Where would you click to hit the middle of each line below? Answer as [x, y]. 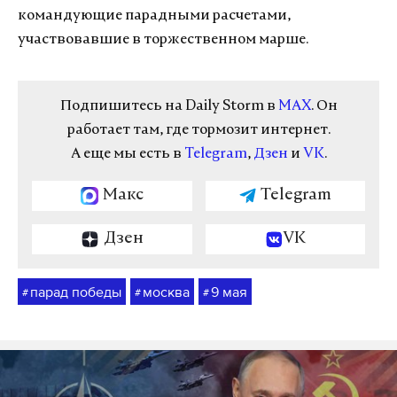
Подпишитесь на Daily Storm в [169, 106]
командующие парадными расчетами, [154, 16]
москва [166, 292]
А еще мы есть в [127, 154]
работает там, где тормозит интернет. [198, 130]
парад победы [76, 292]
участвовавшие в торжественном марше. [163, 40]
